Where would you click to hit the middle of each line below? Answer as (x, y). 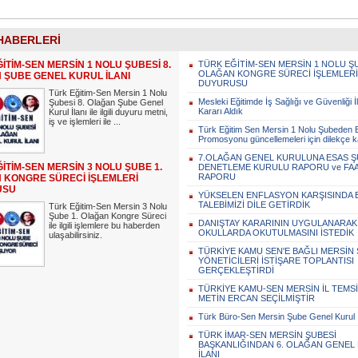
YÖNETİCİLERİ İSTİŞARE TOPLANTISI (276, 261)
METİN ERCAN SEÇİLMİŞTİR (257, 298)
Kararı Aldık (221, 111)
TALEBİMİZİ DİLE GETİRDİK (254, 205)
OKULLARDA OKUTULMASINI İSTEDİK (276, 233)
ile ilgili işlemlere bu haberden (104, 225)
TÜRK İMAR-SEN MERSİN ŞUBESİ (267, 335)
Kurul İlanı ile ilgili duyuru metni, (108, 112)
